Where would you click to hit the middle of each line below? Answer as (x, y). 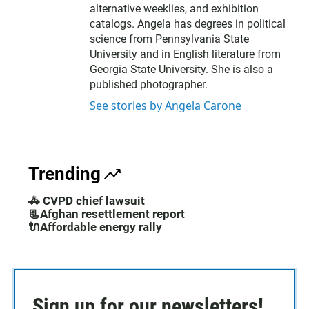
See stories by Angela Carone (166, 106)
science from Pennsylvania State (169, 39)
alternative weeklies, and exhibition (174, 9)
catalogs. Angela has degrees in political (188, 24)
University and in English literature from (185, 54)
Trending (64, 174)
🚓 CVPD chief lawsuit (87, 201)
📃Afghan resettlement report (107, 214)
